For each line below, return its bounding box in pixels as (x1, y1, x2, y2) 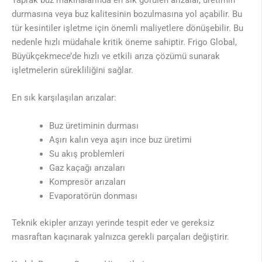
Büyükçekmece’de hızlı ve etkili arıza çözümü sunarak (12, 50, 220, 61)
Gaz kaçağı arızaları (49, 162, 125, 173)
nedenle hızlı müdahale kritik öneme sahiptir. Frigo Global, (12, 36, 237, 47)
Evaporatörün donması (49, 190, 137, 201)
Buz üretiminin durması (49, 120, 139, 131)
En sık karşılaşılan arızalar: (12, 92, 116, 104)
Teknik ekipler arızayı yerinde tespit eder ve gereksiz (12, 217, 214, 228)
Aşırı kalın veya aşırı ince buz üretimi (49, 134, 192, 145)
